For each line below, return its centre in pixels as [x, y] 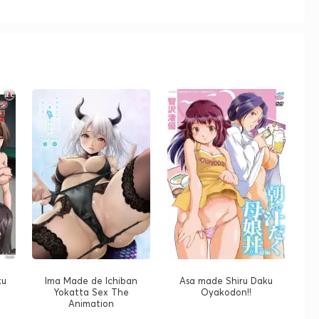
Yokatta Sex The [91, 292]
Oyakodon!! [226, 292]
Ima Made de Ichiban [91, 281]
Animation [91, 304]
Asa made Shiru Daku [226, 281]
